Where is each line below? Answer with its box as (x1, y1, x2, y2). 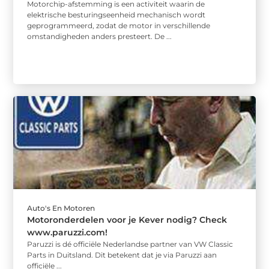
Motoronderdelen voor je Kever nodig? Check (27, 214, 228, 225)
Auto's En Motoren (27, 203, 95, 213)
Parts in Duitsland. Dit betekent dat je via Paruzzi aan (27, 250, 217, 259)
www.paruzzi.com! (27, 226, 108, 238)
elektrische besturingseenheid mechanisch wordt (27, 10, 206, 19)
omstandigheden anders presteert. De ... (27, 31, 172, 41)
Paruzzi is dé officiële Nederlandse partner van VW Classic (27, 239, 234, 249)
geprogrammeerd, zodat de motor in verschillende (27, 20, 211, 30)
